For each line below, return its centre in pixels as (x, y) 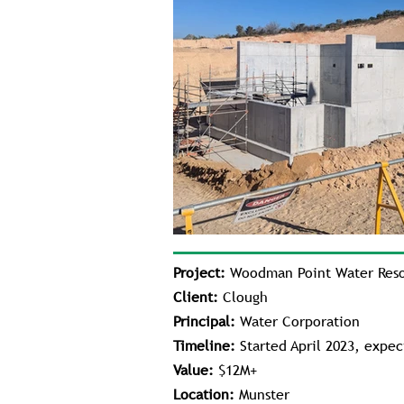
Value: (193, 370)
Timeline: (204, 345)
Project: (199, 272)
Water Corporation (298, 321)
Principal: (204, 321)
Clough (243, 297)
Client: (196, 297)
